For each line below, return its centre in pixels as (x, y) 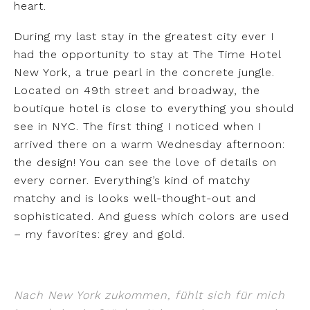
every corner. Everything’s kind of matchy (132, 180)
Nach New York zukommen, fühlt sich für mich (149, 295)
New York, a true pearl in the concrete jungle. (144, 72)
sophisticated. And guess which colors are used (152, 216)
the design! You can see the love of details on (145, 162)
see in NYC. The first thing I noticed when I (138, 126)
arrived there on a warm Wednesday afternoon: (149, 144)
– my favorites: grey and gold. (100, 234)
